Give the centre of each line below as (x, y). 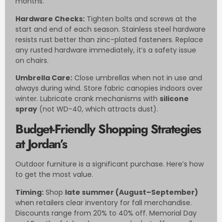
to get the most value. (54, 175)
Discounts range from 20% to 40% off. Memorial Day (106, 213)
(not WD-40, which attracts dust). (98, 109)
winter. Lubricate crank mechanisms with (87, 98)
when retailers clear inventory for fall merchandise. (104, 202)
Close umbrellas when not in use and (137, 78)
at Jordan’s (41, 144)
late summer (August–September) (132, 192)
